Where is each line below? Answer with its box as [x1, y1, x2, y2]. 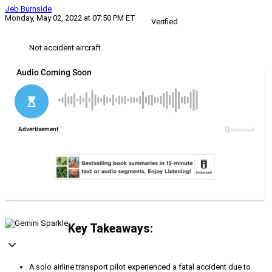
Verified [151, 17, 178, 27]
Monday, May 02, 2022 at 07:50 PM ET [5, 13, 135, 23]
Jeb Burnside [5, 4, 52, 14]
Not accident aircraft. [29, 43, 103, 53]
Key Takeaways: [68, 221, 153, 236]
